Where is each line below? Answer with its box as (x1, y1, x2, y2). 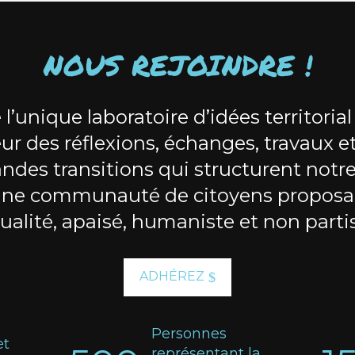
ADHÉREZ (139, 269, 204, 284)
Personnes (151, 325, 227, 343)
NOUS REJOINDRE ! (43, 44, 312, 86)
